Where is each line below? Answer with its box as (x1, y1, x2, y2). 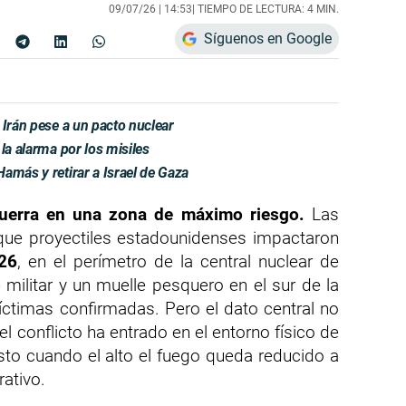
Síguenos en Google (204, 30, 332, 48)
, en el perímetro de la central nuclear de (17, 251, 339, 273)
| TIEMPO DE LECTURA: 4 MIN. (192, 3, 339, 16)
